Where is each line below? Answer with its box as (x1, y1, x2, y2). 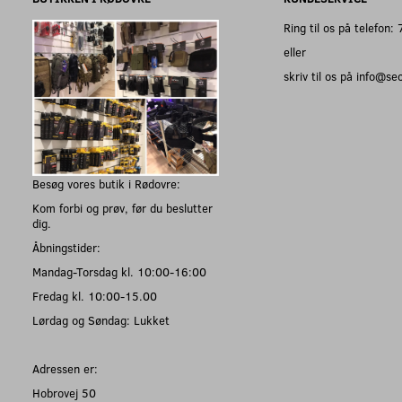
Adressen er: (32, 361, 98, 377)
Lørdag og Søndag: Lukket (32, 312, 170, 328)
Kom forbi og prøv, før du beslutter (32, 200, 213, 216)
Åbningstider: (32, 240, 100, 256)
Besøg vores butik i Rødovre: (32, 176, 180, 192)
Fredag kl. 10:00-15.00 (32, 288, 157, 304)
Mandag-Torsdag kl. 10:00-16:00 (32, 264, 206, 280)
